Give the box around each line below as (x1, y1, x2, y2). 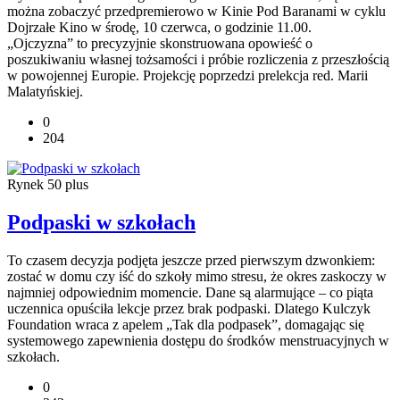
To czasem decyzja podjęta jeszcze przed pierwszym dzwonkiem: (7, 253, 375, 269)
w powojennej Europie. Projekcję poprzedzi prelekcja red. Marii (7, 68, 368, 84)
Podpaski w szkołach (7, 211, 196, 235)
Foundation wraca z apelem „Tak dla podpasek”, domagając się (7, 317, 364, 333)
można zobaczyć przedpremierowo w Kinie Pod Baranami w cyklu (7, 4, 386, 20)
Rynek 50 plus (7, 177, 88, 193)
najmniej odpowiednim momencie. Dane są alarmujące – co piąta (7, 285, 373, 301)
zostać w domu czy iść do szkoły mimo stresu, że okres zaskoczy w (7, 269, 387, 285)
